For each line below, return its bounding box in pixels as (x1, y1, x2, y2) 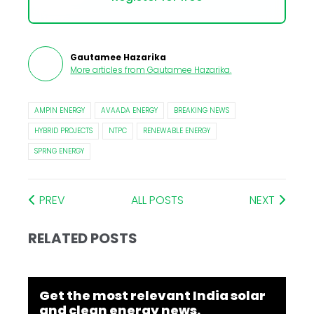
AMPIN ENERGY (34, 105, 86, 116)
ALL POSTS (131, 192, 184, 209)
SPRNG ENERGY (34, 146, 85, 157)
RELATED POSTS (28, 228, 138, 249)
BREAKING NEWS (174, 105, 230, 116)
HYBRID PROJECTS (34, 125, 93, 137)
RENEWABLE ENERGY (143, 125, 211, 137)
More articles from (70, 64, 146, 76)
